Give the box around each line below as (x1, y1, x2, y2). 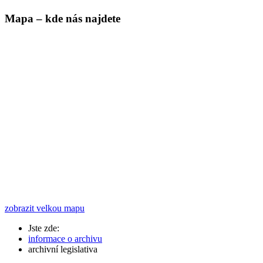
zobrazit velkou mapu (5, 203, 85, 213)
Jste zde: (28, 222, 64, 233)
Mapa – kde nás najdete (5, 12, 120, 25)
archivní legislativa (28, 244, 97, 254)
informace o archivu (28, 233, 102, 244)
